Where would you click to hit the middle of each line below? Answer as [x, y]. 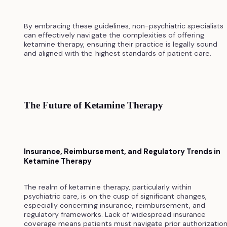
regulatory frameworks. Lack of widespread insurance [115, 214]
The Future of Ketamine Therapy [93, 105]
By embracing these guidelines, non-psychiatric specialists [123, 26]
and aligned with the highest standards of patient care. [117, 53]
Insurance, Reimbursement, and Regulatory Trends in [122, 151]
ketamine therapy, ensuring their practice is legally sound [120, 44]
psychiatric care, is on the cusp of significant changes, [115, 196]
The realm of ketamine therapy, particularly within [108, 187]
